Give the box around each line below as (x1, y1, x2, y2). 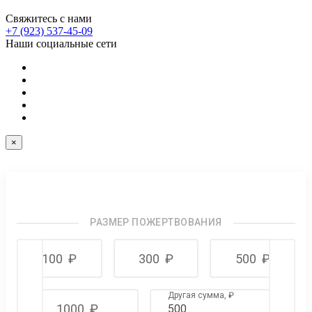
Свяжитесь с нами (6, 13, 92, 25)
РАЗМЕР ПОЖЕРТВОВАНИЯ (90, 217, 222, 228)
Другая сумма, (167, 290, 228, 301)
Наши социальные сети (6, 38, 117, 50)
